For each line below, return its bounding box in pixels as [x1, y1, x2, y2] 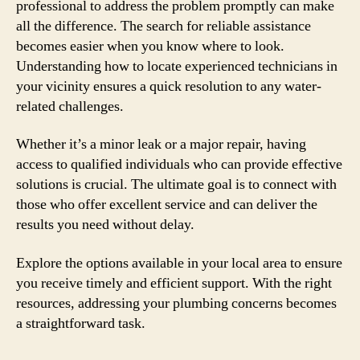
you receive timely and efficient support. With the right [16, 273, 332, 292]
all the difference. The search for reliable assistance [16, 16, 311, 35]
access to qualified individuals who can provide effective [16, 155, 342, 174]
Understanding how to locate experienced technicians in [16, 56, 337, 76]
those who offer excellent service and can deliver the [16, 195, 317, 214]
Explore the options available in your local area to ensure [16, 253, 342, 272]
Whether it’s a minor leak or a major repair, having [16, 135, 306, 153]
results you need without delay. [16, 215, 194, 234]
